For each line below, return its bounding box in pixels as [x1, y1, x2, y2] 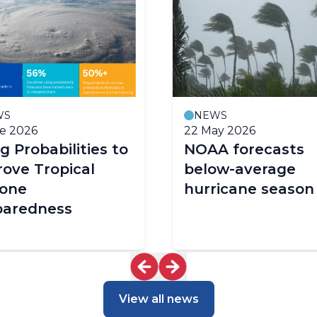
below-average [184, 160, 296, 178]
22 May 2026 [184, 123, 255, 137]
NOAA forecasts [184, 140, 304, 158]
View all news [118, 292, 199, 306]
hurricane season [184, 180, 314, 197]
